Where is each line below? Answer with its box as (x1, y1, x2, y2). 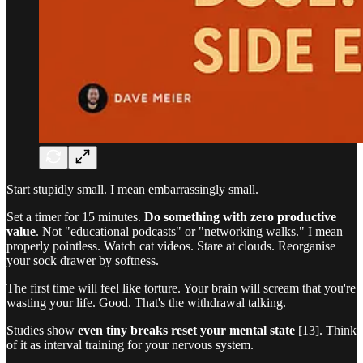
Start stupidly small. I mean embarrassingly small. (6, 182, 258, 196)
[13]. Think (295, 323, 357, 337)
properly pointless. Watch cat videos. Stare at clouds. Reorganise (6, 239, 335, 253)
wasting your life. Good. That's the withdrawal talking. (6, 296, 286, 310)
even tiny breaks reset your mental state (78, 323, 295, 337)
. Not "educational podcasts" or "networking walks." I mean (36, 224, 343, 238)
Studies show (6, 323, 78, 337)
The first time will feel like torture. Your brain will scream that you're (6, 281, 356, 295)
